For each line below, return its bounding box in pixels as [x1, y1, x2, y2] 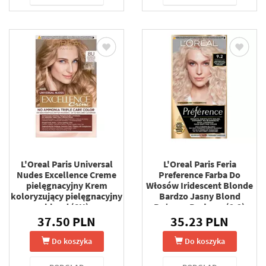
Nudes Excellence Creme [17, 168, 116, 180]
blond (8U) [44, 200, 89, 213]
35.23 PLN [170, 213, 229, 230]
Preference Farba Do [159, 168, 240, 180]
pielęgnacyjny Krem [26, 179, 107, 191]
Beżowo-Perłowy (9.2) [154, 200, 245, 213]
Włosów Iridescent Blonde [146, 179, 253, 191]
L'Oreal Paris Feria [163, 157, 236, 170]
